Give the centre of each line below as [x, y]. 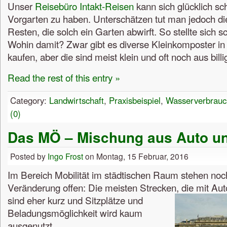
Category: [30, 101]
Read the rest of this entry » [64, 77]
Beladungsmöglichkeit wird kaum [75, 213]
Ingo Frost [65, 156]
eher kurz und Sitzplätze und [85, 200]
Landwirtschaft [77, 101]
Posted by [29, 156]
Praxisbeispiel [135, 101]
